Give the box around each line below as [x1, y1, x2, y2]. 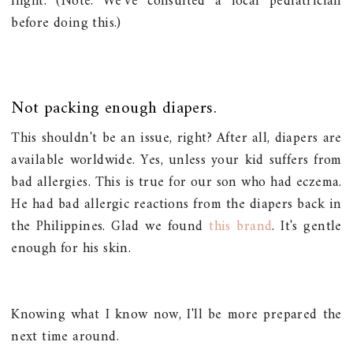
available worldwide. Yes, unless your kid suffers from [11, 147, 342, 173]
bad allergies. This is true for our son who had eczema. [11, 169, 342, 195]
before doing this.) [11, 10, 121, 35]
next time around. [11, 324, 120, 349]
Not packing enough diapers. [11, 93, 217, 123]
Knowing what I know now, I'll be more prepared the [11, 302, 342, 327]
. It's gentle [272, 214, 342, 239]
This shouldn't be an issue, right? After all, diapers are [11, 125, 342, 150]
